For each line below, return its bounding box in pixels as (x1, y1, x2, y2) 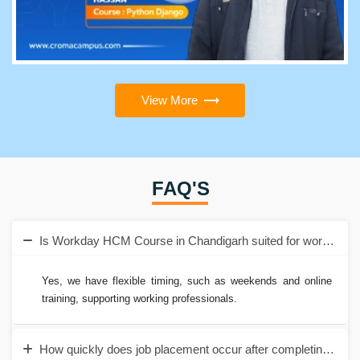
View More (141, 92, 198, 107)
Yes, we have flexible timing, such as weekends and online (41, 275, 332, 288)
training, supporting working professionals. (41, 292, 237, 305)
